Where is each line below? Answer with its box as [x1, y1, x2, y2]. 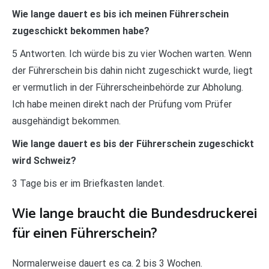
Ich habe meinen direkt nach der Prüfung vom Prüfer [12, 98, 232, 110]
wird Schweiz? [12, 154, 76, 166]
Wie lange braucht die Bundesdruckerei [12, 202, 257, 226]
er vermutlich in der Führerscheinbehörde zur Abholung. [12, 81, 243, 93]
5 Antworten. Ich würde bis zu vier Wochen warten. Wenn [12, 47, 252, 59]
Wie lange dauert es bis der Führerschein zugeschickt [12, 138, 254, 150]
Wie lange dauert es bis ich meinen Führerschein [12, 8, 229, 20]
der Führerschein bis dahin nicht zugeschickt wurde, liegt [12, 64, 253, 76]
